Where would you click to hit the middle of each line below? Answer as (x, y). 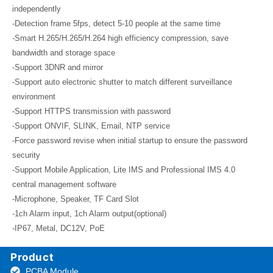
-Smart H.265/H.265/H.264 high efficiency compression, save (120, 38)
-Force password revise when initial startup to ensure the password (130, 140)
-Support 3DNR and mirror (58, 67)
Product (32, 257)
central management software (64, 184)
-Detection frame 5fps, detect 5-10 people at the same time (116, 23)
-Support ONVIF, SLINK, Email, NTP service (91, 126)
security (26, 155)
